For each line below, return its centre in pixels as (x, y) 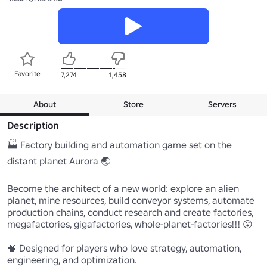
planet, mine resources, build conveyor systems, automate (131, 200)
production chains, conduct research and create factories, (130, 212)
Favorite (27, 73)
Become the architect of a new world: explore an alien (123, 188)
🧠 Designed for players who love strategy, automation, (124, 248)
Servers (223, 104)
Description (33, 125)
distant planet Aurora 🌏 (59, 161)
